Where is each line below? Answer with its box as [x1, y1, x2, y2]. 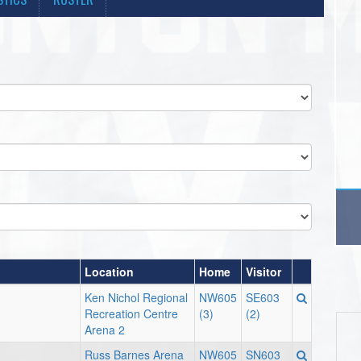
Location [85, 263, 134, 280]
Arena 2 [85, 322, 125, 338]
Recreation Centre [85, 305, 178, 322]
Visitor [246, 263, 281, 280]
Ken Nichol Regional [85, 289, 188, 305]
